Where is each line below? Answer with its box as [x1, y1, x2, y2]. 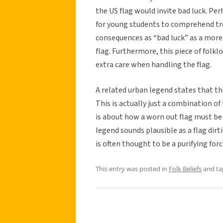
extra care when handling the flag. [96, 59, 212, 70]
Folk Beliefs [169, 164, 202, 173]
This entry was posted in [96, 164, 169, 173]
